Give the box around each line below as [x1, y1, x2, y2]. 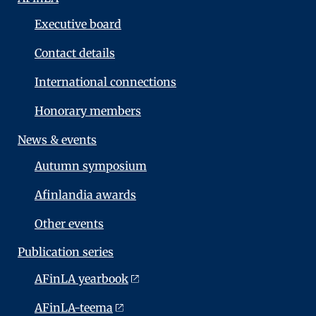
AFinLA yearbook [35, 272, 128, 286]
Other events [35, 216, 104, 231]
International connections [35, 74, 176, 89]
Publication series [18, 245, 114, 260]
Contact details [35, 46, 115, 61]
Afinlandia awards [35, 187, 136, 202]
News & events [18, 132, 97, 147]
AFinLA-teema [35, 300, 113, 315]
